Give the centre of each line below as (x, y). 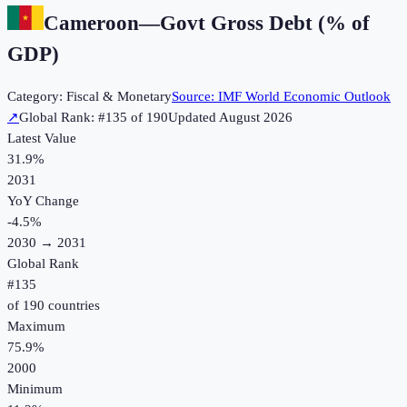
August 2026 (256, 118)
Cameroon (91, 23)
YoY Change (43, 201)
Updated (194, 118)
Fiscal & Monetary (119, 97)
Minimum (35, 389)
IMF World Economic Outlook (304, 97)
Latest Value (42, 139)
